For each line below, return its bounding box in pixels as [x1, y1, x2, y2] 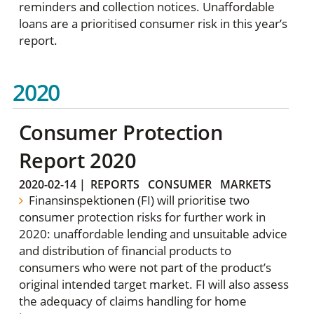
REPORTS [90, 177, 139, 193]
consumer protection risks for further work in [18, 209, 266, 226]
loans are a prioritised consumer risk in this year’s [18, 15, 287, 32]
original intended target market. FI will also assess [18, 276, 289, 293]
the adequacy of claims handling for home [18, 293, 247, 310]
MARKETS [219, 177, 271, 193]
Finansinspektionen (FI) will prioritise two [26, 192, 250, 209]
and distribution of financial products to [18, 243, 231, 259]
